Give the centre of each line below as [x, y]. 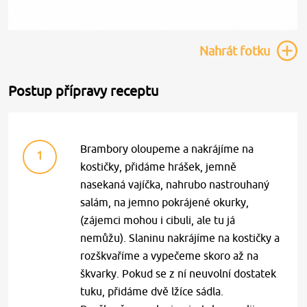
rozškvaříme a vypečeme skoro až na [170, 256]
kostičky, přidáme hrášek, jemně [159, 167]
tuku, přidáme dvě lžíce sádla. [152, 291]
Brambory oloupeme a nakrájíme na [167, 149]
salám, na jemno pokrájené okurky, [165, 202]
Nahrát [218, 51]
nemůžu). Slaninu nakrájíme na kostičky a [180, 238]
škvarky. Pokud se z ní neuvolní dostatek [179, 273]
